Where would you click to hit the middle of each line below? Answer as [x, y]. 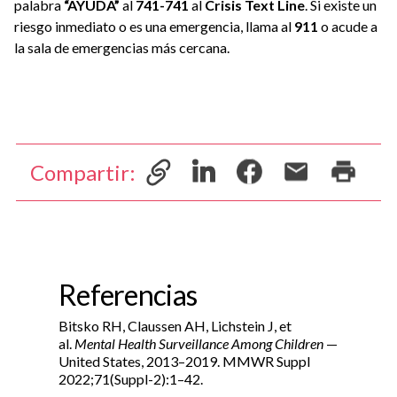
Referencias [128, 295]
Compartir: [83, 172]
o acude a [348, 26]
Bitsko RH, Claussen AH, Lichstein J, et [175, 326]
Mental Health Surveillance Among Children [199, 343]
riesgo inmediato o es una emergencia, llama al [154, 26]
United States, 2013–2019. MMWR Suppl [184, 361]
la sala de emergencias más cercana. [122, 47]
